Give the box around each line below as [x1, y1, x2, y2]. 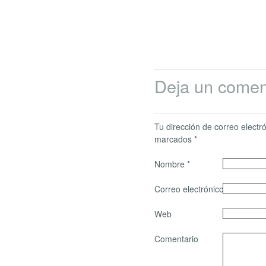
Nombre [154, 157, 187, 170]
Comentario [154, 232, 198, 245]
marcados [154, 132, 194, 145]
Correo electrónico [154, 182, 226, 195]
